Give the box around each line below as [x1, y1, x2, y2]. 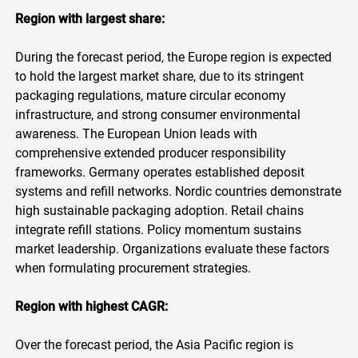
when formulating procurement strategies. [15, 261, 251, 276]
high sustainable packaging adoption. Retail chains [15, 203, 304, 218]
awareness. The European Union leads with [15, 126, 257, 141]
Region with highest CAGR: [15, 299, 168, 314]
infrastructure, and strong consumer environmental [15, 107, 300, 122]
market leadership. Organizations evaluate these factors [15, 241, 329, 257]
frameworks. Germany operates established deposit [15, 165, 304, 180]
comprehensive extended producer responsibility [15, 145, 286, 161]
